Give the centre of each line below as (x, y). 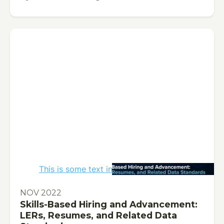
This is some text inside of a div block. (112, 169)
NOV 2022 (41, 193)
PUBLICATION (42, 182)
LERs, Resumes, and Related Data (98, 215)
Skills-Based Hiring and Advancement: (109, 204)
